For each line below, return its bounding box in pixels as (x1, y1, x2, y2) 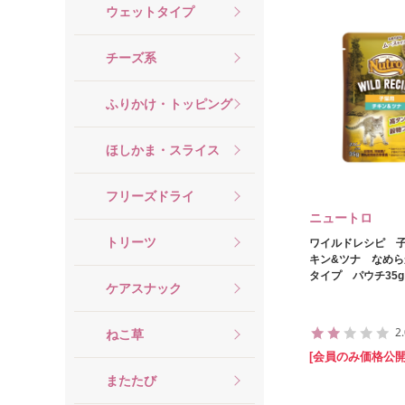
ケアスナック (106, 280, 182, 296)
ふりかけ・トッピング (106, 96, 232, 111)
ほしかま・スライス (106, 142, 220, 157)
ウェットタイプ (106, 4, 194, 19)
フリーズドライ (106, 188, 194, 203)
